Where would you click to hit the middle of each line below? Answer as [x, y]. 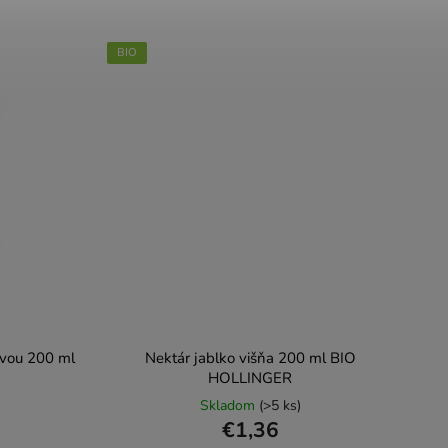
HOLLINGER [250, 378]
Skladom [229, 405]
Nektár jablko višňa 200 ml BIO [250, 358]
